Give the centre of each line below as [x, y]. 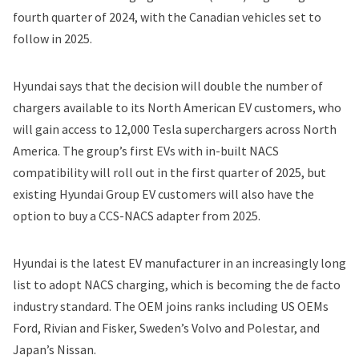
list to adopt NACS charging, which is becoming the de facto [177, 285]
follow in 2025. [52, 39]
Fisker [118, 328]
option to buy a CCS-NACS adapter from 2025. [137, 216]
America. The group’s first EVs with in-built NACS [146, 151]
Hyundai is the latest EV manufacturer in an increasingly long [179, 263]
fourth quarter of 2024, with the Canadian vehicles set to [167, 17]
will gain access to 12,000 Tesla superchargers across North [175, 129]
